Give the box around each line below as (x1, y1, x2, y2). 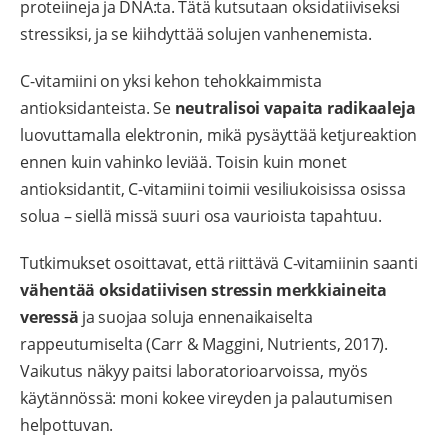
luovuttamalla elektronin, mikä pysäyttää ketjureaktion (20, 124, 418, 147)
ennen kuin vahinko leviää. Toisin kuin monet (20, 151, 347, 174)
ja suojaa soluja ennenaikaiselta (78, 306, 313, 329)
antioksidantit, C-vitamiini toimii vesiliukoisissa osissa (20, 178, 406, 201)
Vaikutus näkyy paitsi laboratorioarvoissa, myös (20, 360, 368, 383)
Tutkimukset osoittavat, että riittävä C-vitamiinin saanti (20, 252, 418, 275)
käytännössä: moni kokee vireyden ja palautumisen (20, 387, 393, 410)
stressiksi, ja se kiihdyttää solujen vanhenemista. (20, 23, 373, 46)
